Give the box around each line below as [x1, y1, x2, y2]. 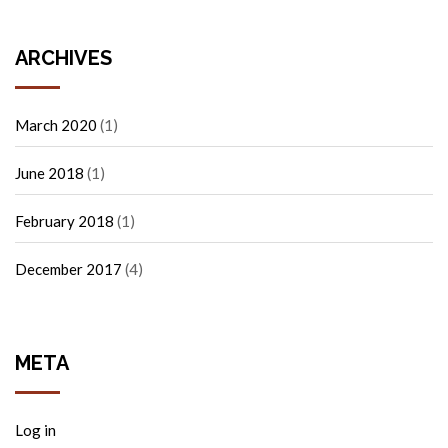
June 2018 [15, 163, 84, 182]
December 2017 [15, 259, 122, 278]
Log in [15, 421, 56, 440]
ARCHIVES [15, 45, 112, 70]
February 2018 [15, 211, 114, 230]
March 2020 [15, 115, 97, 134]
